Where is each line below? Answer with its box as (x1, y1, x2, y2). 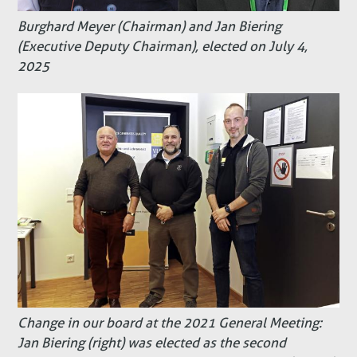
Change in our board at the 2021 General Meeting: (18, 314, 323, 331)
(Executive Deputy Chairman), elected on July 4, (18, 38, 308, 56)
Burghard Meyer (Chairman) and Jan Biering (18, 18, 282, 36)
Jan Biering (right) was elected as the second (18, 334, 287, 351)
